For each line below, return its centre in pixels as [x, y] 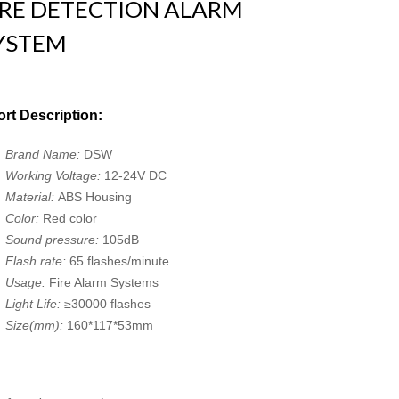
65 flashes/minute [120, 261]
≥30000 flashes [108, 304]
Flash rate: [38, 261]
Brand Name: [45, 154]
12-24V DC [136, 175]
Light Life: [35, 304]
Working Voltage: [55, 175]
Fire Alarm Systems [104, 282]
